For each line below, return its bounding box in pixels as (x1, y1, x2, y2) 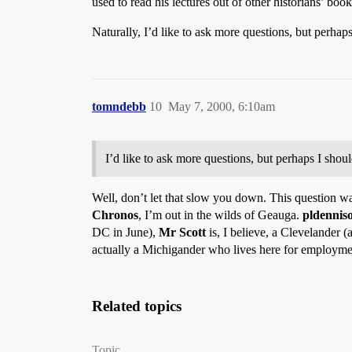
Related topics (92, 298, 181, 314)
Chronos (92, 208, 138, 222)
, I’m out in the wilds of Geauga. (138, 208, 302, 222)
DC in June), (92, 225, 159, 239)
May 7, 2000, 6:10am (168, 100, 275, 113)
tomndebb (92, 100, 146, 113)
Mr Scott (159, 225, 206, 239)
